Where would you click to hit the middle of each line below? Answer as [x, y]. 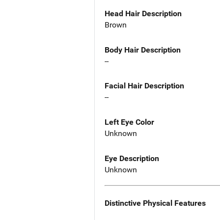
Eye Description [132, 159]
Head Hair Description [143, 13]
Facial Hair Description [144, 86]
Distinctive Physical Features [155, 203]
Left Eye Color [129, 122]
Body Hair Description [143, 50]
